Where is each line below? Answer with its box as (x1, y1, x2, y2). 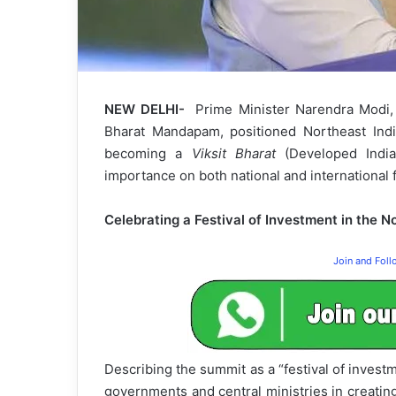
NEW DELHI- (104, 101, 196, 118)
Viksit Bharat (191, 145, 276, 163)
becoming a (104, 145, 192, 163)
